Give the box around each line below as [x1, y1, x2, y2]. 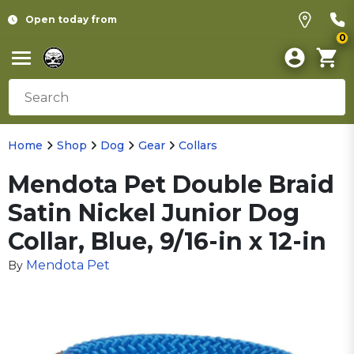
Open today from [25, 13, 117, 25]
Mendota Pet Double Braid [8, 170, 334, 199]
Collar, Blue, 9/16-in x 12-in [8, 227, 326, 256]
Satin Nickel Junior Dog [8, 198, 299, 228]
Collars [179, 138, 217, 153]
